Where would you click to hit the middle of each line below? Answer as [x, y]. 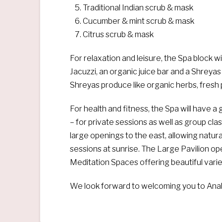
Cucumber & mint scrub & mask [139, 21]
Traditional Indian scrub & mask [138, 8]
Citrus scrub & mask [118, 35]
